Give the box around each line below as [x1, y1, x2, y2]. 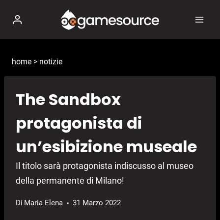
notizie [39, 57, 62, 66]
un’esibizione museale [16, 136, 197, 158]
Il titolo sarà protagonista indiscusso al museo [16, 161, 193, 171]
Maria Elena [24, 198, 63, 208]
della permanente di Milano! [16, 175, 124, 186]
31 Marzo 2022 [73, 198, 121, 208]
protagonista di [16, 112, 142, 135]
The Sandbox [16, 88, 121, 111]
